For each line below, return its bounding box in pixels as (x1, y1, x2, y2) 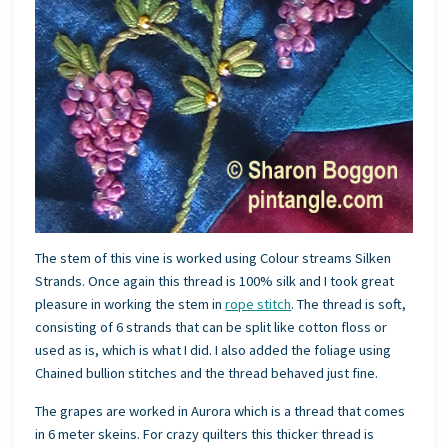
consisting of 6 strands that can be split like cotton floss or (35, 318, 388, 337)
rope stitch (225, 295, 292, 314)
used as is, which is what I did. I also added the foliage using (35, 341, 392, 360)
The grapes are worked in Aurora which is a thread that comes (35, 401, 406, 420)
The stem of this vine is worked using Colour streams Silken (35, 249, 392, 268)
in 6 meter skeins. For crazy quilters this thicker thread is (35, 424, 375, 443)
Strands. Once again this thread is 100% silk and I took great (35, 272, 395, 291)
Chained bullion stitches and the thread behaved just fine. (35, 364, 379, 383)
